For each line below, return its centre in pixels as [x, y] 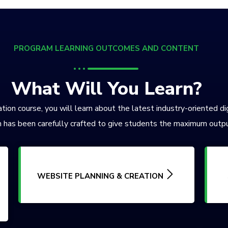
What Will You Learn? [106, 89]
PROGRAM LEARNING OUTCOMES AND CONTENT [106, 48]
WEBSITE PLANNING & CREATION [101, 176]
